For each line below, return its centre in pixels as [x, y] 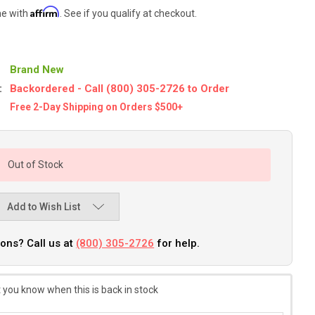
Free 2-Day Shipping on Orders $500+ [97, 107]
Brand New [37, 69]
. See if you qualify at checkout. [129, 13]
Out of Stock [36, 164]
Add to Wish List [43, 207]
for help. [177, 244]
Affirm [45, 11]
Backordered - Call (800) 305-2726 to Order [120, 88]
